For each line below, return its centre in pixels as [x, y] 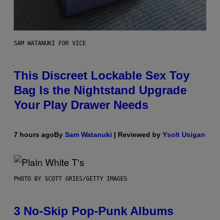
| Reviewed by [137, 135]
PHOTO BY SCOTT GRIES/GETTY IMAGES [70, 179]
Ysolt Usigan [184, 135]
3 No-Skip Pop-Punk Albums [94, 211]
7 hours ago [34, 135]
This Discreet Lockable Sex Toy [102, 76]
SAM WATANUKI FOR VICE [50, 43]
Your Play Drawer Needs [81, 105]
